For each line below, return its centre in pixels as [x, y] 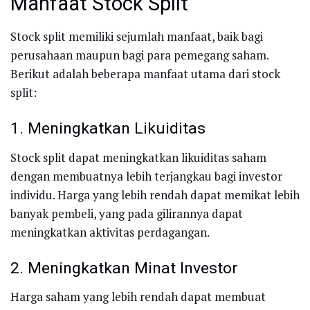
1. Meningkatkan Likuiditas [108, 129]
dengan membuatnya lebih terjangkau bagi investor [146, 176]
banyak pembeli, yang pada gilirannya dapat [127, 213]
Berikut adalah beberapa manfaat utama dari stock [145, 74]
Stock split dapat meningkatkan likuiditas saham [138, 157]
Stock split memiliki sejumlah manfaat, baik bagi [137, 37]
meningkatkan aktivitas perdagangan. [110, 232]
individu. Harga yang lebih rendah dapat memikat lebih [155, 194]
